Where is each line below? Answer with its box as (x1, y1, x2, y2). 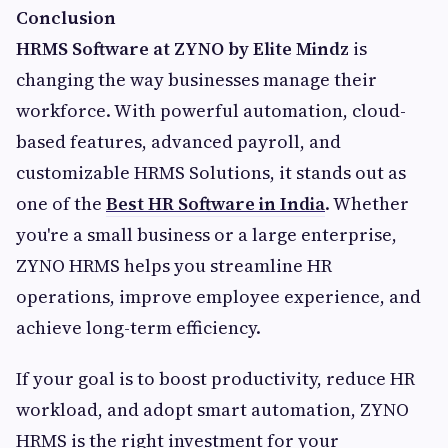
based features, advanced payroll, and (16, 129, 341, 154)
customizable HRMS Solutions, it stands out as (16, 160, 406, 185)
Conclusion (16, 5, 116, 30)
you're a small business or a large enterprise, (16, 222, 397, 247)
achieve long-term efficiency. (16, 315, 261, 340)
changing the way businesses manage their (16, 67, 377, 92)
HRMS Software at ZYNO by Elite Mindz (16, 36, 349, 61)
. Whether (325, 191, 409, 216)
